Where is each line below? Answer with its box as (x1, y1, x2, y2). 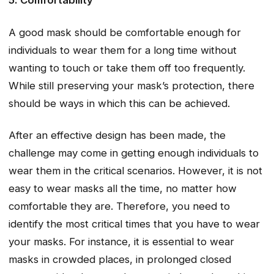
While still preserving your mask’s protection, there (9, 79, 254, 92)
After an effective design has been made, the (9, 129, 226, 142)
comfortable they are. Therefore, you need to (9, 200, 230, 213)
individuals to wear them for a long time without (9, 43, 237, 56)
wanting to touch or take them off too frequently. (9, 61, 245, 74)
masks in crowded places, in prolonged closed (9, 253, 231, 266)
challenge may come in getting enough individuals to (9, 147, 259, 160)
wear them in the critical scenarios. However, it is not (9, 165, 262, 177)
